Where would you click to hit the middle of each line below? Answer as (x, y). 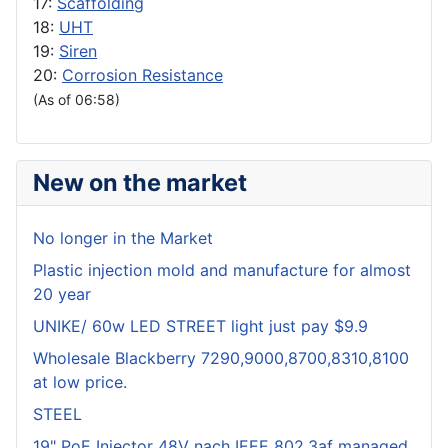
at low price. (80, 382)
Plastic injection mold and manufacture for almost (222, 270)
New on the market (140, 183)
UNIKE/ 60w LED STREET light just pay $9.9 (200, 326)
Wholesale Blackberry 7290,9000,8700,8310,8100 (221, 358)
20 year (62, 294)
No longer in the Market (123, 238)
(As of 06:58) (76, 100)
